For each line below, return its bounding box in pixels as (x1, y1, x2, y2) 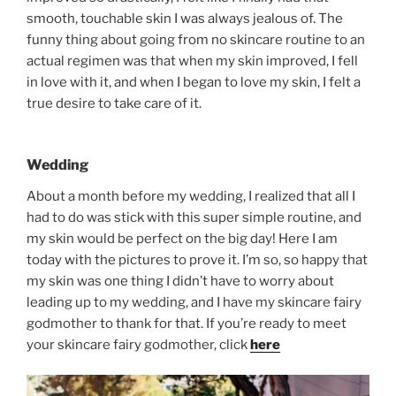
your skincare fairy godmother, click (27, 336, 250, 353)
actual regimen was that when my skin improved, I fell (27, 53, 358, 70)
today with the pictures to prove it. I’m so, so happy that (27, 251, 368, 268)
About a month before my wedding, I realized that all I (27, 187, 355, 204)
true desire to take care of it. (27, 95, 202, 112)
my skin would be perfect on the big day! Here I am (27, 230, 338, 247)
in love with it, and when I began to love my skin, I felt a (27, 74, 361, 91)
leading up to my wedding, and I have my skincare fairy (27, 293, 362, 310)
